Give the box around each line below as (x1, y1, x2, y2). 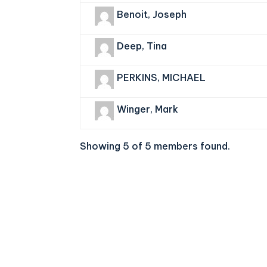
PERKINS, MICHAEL (117, 72, 206, 83)
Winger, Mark (117, 103, 179, 115)
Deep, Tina (117, 40, 167, 52)
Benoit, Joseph (117, 8, 187, 20)
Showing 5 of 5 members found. (80, 140, 231, 152)
